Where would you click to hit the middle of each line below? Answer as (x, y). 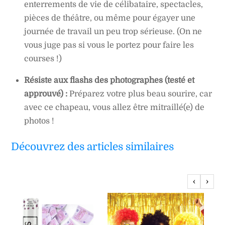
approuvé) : (46, 94)
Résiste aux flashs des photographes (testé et (109, 81)
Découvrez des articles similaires (93, 146)
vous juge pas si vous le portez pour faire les (109, 45)
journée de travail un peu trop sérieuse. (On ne (113, 32)
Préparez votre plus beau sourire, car (140, 94)
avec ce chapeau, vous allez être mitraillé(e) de (114, 108)
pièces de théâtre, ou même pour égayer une (110, 18)
